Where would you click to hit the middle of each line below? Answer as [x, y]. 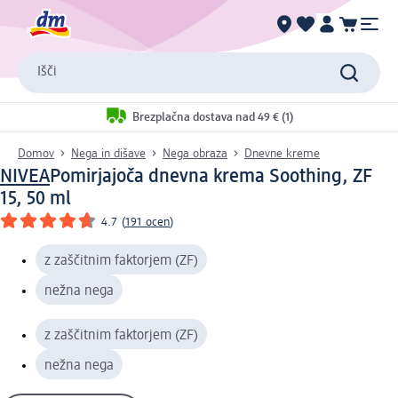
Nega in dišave [108, 153]
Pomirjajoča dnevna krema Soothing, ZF [211, 176]
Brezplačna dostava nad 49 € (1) [213, 118]
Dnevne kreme [282, 153]
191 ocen [147, 222]
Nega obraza [195, 153]
